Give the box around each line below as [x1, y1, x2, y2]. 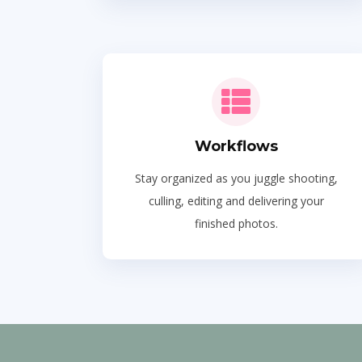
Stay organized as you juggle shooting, [134, 170, 338, 186]
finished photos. [194, 216, 278, 231]
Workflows [194, 137, 278, 155]
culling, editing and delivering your [148, 193, 324, 208]
